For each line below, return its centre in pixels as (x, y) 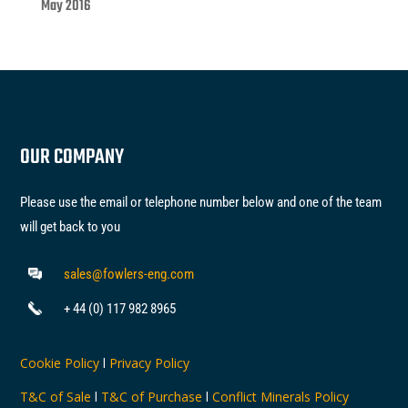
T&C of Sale (56, 397)
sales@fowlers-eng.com (128, 275)
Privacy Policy (150, 363)
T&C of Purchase (152, 397)
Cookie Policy (60, 363)
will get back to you (71, 227)
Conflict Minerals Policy (279, 397)
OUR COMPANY (72, 158)
